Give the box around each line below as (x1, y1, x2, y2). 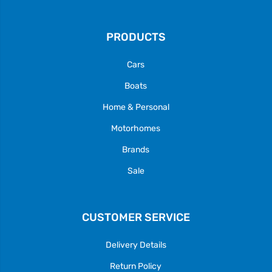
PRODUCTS (106, 30, 166, 43)
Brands (122, 144, 150, 154)
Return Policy (110, 260, 162, 271)
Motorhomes (111, 123, 161, 133)
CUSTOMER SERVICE (81, 210, 190, 223)
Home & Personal (102, 101, 169, 112)
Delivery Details (105, 239, 166, 250)
